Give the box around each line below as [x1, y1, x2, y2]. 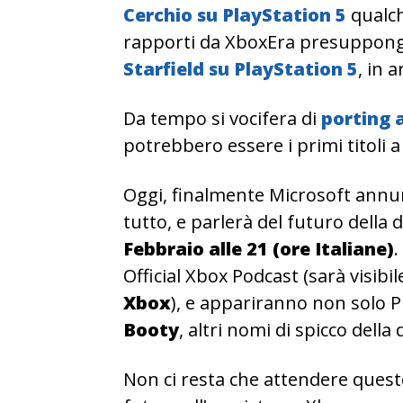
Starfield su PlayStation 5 [123, 56, 358, 81]
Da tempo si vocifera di [123, 105, 321, 130]
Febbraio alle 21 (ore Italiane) [123, 236, 394, 261]
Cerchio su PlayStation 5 [123, 2, 346, 27]
